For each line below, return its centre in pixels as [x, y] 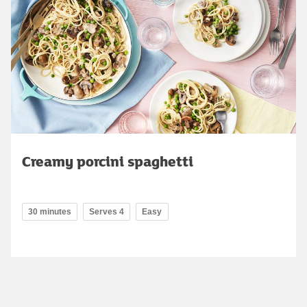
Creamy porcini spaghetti [108, 161]
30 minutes [50, 212]
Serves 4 [107, 212]
